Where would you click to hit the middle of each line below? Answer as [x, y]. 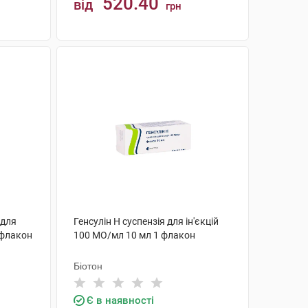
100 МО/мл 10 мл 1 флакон [134, 235]
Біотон [88, 266]
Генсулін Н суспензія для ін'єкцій [146, 221]
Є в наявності [120, 300]
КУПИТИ [159, 57]
